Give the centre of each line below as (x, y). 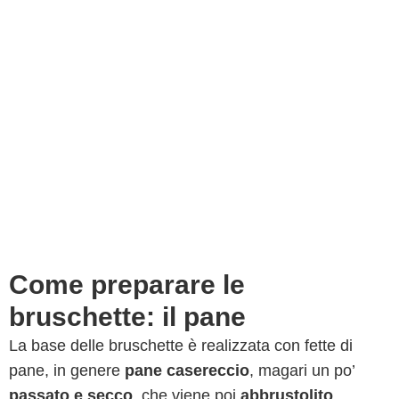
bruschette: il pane (127, 317)
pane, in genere (67, 370)
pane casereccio (187, 370)
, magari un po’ (302, 370)
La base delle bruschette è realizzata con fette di (181, 346)
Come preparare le (127, 285)
